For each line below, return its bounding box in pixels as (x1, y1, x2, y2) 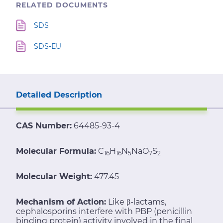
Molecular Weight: (16, 171, 92, 181)
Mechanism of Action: (16, 197, 106, 207)
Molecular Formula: (16, 146, 96, 156)
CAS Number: (16, 120, 72, 130)
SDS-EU (34, 41, 61, 51)
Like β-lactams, (108, 197, 166, 207)
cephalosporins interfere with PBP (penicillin (16, 206, 192, 216)
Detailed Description (16, 90, 102, 100)
